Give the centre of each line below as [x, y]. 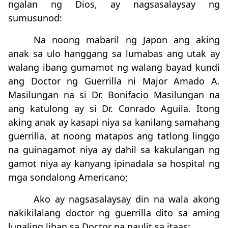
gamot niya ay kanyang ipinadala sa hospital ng [114, 163]
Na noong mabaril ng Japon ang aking [127, 40]
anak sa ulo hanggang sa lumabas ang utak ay [114, 53]
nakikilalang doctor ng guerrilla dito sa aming [114, 213]
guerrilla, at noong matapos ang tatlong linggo [114, 136]
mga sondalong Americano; [68, 177]
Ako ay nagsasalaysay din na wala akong [127, 199]
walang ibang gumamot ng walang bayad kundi [114, 67]
